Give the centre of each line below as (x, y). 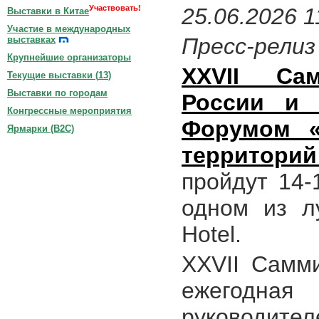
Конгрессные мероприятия (69, 111)
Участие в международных (69, 29)
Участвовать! (115, 8)
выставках (31, 40)
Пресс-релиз (249, 46)
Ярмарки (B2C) (41, 129)
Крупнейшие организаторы (69, 58)
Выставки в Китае (48, 11)
